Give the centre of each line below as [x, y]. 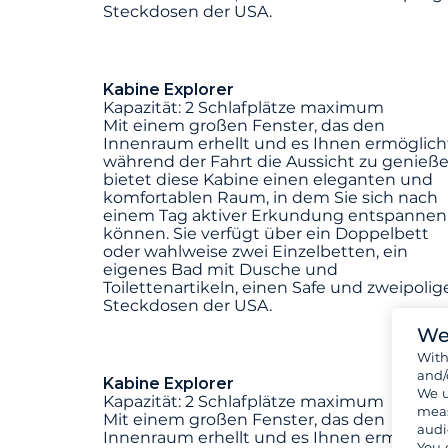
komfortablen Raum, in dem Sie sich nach [270, 198]
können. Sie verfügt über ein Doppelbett [266, 234]
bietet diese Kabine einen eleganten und [268, 180]
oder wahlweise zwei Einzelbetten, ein [255, 252]
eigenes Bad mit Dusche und [220, 270]
